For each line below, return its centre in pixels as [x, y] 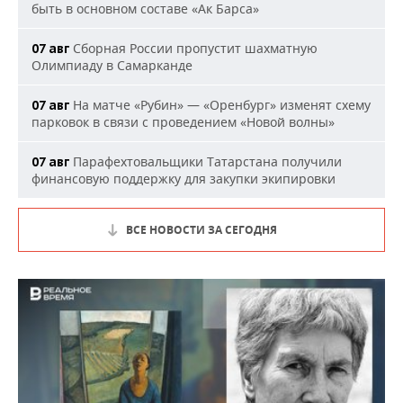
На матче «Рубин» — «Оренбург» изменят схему [220, 105]
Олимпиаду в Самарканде [112, 66]
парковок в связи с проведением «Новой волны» [183, 122]
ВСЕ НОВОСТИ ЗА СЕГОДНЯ [201, 230]
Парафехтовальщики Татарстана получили [206, 162]
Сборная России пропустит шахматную [193, 49]
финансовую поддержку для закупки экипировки [184, 179]
